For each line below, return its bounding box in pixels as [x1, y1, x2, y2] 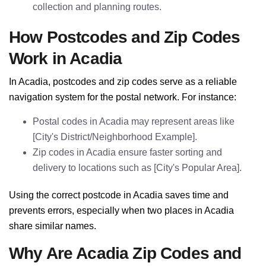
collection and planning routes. [33, 2, 161, 12]
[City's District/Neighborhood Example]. [33, 132, 197, 142]
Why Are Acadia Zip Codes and [9, 244, 242, 262]
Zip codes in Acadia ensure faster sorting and [33, 147, 222, 157]
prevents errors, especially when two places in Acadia [9, 205, 234, 216]
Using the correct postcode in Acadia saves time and [9, 190, 229, 200]
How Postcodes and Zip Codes [9, 28, 240, 46]
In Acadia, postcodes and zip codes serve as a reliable [9, 77, 237, 87]
